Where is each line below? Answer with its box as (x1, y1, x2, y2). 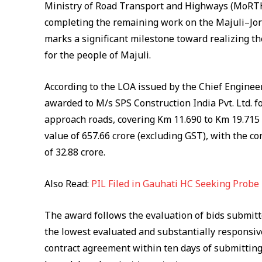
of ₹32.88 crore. (44, 146, 105, 159)
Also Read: (44, 177, 91, 191)
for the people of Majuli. (44, 49, 151, 62)
